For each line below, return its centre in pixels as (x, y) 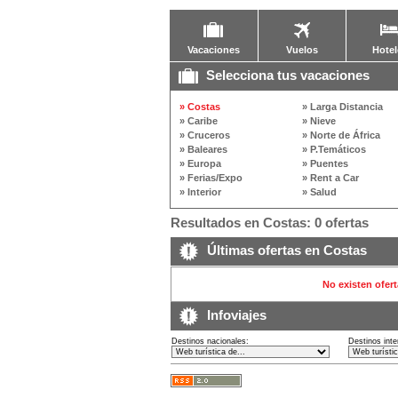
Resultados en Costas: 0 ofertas (269, 223)
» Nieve (318, 121)
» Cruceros (204, 135)
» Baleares (203, 149)
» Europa (200, 163)
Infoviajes (235, 315)
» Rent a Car (330, 178)
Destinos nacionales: (210, 341)
